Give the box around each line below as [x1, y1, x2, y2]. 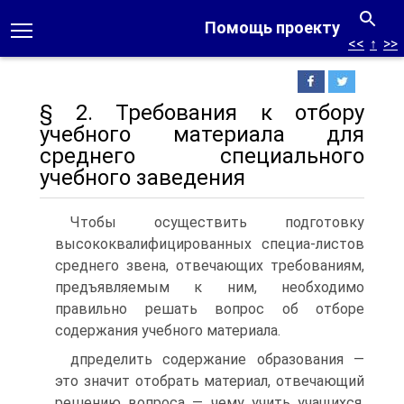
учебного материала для [40, 122, 364, 147]
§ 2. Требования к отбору [40, 100, 364, 125]
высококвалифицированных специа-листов [55, 235, 364, 252]
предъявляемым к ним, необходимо [55, 279, 364, 296]
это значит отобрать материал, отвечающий [55, 372, 364, 390]
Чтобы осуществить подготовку [70, 214, 364, 231]
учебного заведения [40, 165, 245, 190]
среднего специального [40, 143, 364, 169]
